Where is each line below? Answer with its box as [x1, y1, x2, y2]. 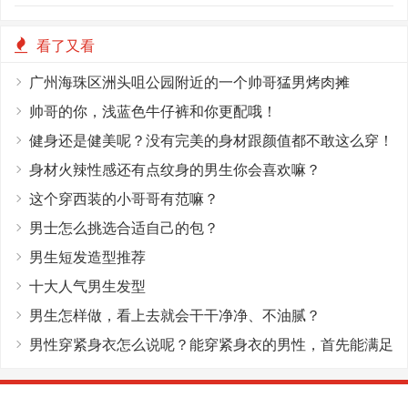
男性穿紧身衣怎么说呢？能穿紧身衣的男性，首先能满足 [29, 334, 393, 354]
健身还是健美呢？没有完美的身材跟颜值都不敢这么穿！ [29, 130, 393, 150]
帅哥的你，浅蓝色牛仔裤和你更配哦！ [29, 101, 277, 121]
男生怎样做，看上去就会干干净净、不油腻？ [29, 305, 321, 325]
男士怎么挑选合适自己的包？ [29, 218, 219, 238]
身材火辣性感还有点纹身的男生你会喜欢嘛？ [29, 159, 321, 179]
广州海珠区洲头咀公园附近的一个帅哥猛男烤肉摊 [29, 72, 350, 92]
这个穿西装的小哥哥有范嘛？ [29, 189, 219, 209]
